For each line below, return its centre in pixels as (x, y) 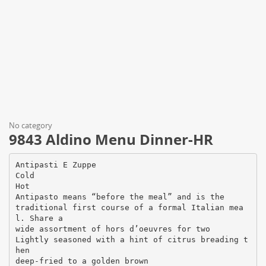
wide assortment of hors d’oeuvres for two (113, 229)
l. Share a (39, 218)
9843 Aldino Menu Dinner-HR (111, 139)
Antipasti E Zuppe (56, 164)
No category (31, 125)
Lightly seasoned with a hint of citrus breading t (132, 239)
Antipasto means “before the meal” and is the (120, 197)
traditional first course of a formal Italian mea (129, 207)
